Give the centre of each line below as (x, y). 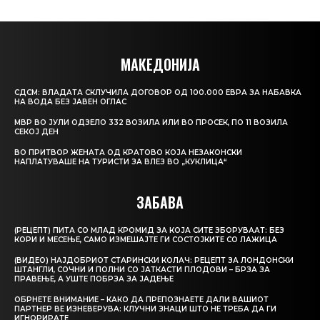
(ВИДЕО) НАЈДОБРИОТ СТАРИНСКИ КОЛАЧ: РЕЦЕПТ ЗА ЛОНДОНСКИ (154, 261)
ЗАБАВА (160, 202)
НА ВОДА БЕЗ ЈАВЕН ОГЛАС (70, 102)
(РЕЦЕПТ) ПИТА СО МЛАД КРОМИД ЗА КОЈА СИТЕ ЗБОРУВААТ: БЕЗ (149, 231)
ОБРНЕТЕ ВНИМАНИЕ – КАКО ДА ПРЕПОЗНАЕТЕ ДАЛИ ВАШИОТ (141, 300)
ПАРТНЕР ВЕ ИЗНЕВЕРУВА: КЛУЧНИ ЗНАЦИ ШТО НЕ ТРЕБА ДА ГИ (145, 309)
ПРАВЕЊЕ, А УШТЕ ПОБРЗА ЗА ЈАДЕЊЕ (94, 279)
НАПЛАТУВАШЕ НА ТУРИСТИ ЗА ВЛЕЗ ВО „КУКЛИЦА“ (121, 162)
